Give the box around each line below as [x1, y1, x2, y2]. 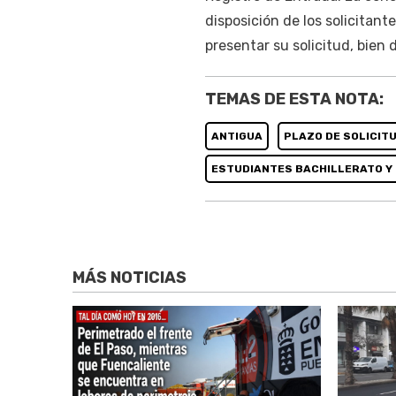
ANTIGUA [210, 129, 263, 142]
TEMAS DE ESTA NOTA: [204, 88, 384, 109]
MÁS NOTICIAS [72, 268, 187, 288]
